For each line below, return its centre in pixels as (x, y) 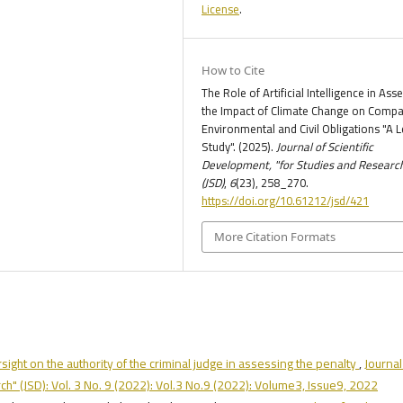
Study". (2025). (239, 147)
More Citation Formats (275, 237)
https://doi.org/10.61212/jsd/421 (286, 201)
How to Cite (233, 71)
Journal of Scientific (325, 147)
